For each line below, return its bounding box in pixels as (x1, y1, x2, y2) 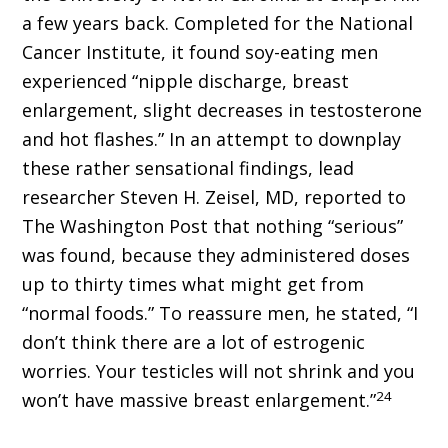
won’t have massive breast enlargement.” (22, 388, 377, 413)
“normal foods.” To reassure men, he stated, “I (22, 301, 419, 326)
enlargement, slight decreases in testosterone (22, 98, 423, 123)
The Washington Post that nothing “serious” (22, 214, 404, 239)
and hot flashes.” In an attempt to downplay (22, 127, 402, 152)
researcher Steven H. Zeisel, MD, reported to (22, 185, 407, 210)
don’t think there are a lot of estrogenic (22, 330, 366, 355)
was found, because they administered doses (22, 243, 411, 268)
